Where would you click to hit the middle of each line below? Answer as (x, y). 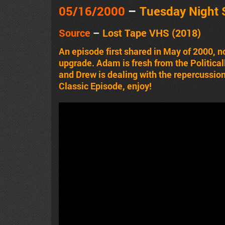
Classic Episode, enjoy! (105, 86)
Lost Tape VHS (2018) (152, 32)
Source (75, 32)
